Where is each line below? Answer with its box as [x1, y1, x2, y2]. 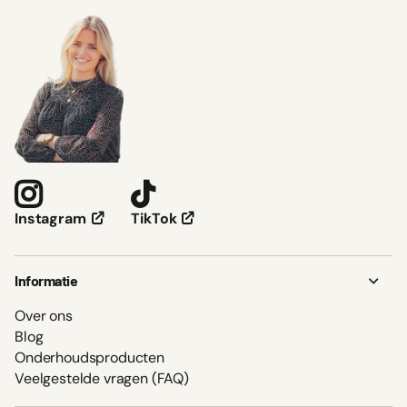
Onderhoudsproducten [15, 348, 164, 368]
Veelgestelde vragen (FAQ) [15, 369, 189, 389]
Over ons [15, 306, 73, 326]
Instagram [15, 209, 86, 229]
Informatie [15, 272, 78, 290]
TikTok [131, 209, 177, 229]
